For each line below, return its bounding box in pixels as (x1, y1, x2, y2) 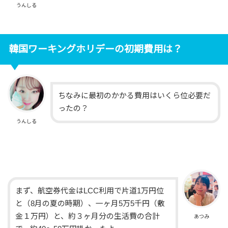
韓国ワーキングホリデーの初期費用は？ (8, 43, 182, 54)
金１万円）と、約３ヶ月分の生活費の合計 (15, 212, 160, 221)
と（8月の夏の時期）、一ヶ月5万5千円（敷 (15, 199, 165, 208)
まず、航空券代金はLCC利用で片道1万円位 (15, 187, 164, 195)
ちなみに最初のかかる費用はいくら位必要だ (58, 92, 211, 100)
